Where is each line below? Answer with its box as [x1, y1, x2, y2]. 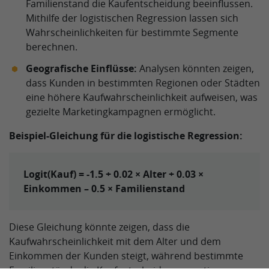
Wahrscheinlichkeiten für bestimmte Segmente [26, 26, 238, 39]
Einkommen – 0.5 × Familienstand [23, 182, 185, 195]
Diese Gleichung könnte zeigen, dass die [9, 220, 190, 234]
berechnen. [26, 40, 77, 53]
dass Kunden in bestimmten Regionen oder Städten [26, 76, 260, 89]
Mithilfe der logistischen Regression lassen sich [26, 11, 238, 25]
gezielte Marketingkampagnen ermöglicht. [26, 105, 216, 118]
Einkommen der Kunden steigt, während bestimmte [9, 249, 243, 262]
